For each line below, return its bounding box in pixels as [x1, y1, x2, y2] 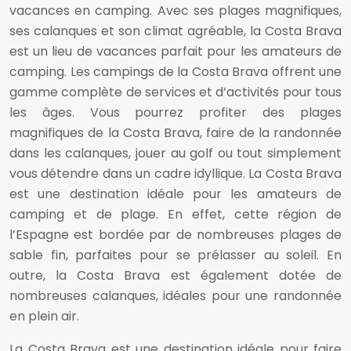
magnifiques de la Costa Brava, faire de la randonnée [9, 124, 342, 143]
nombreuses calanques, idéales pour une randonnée [9, 287, 342, 306]
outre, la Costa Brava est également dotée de [9, 266, 342, 285]
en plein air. [9, 307, 79, 326]
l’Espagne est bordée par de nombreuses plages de [9, 226, 342, 244]
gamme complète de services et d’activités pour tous [9, 83, 342, 102]
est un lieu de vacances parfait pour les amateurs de [9, 42, 342, 61]
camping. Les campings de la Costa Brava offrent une [9, 63, 342, 81]
